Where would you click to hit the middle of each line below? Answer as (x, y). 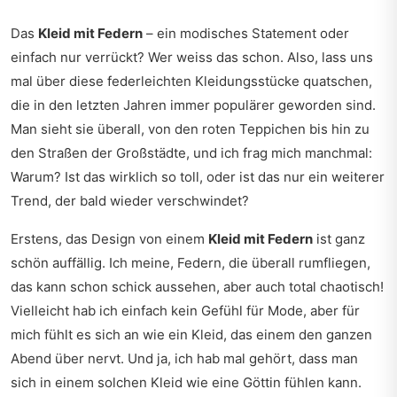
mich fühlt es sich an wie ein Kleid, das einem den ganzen (191, 335)
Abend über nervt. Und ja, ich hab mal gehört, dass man (184, 358)
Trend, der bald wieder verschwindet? (130, 201)
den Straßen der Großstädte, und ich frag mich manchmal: (191, 153)
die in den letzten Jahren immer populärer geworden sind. (193, 105)
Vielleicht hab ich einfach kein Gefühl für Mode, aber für (185, 311)
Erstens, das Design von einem (109, 239)
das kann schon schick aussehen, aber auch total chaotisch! (197, 287)
